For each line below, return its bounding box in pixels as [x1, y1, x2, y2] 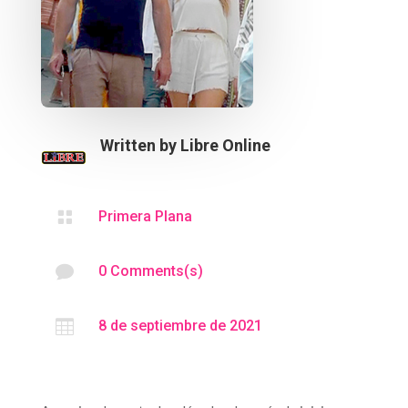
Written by [99, 135, 180, 155]
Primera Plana [97, 207, 192, 225]
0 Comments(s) [97, 261, 203, 280]
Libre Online [179, 135, 270, 155]
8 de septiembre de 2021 [97, 316, 262, 334]
